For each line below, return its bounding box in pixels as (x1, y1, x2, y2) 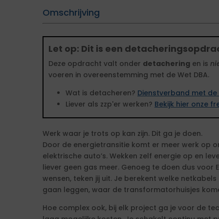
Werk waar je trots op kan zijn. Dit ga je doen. (43, 129, 202, 138)
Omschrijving (43, 6, 100, 19)
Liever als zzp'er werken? (66, 99, 154, 109)
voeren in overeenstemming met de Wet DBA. (48, 70, 209, 80)
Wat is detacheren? (66, 88, 137, 98)
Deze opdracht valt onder (48, 59, 143, 68)
